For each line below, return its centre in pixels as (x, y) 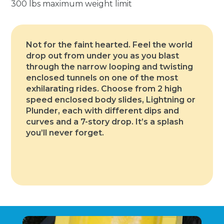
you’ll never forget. (65, 133)
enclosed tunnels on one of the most (102, 78)
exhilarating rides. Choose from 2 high (104, 89)
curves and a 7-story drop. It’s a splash (105, 122)
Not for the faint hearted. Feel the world (109, 45)
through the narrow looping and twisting (110, 67)
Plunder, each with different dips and (103, 111)
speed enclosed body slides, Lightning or (111, 100)
